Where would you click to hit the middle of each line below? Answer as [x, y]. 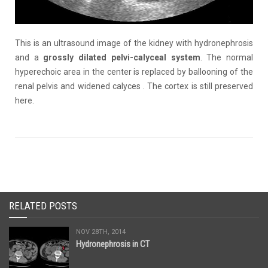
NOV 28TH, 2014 [101, 232]
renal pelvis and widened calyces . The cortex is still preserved [134, 86]
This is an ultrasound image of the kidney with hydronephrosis [134, 43]
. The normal [227, 57]
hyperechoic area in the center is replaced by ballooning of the [134, 71]
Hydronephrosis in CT [113, 244]
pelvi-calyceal [138, 57]
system [183, 57]
